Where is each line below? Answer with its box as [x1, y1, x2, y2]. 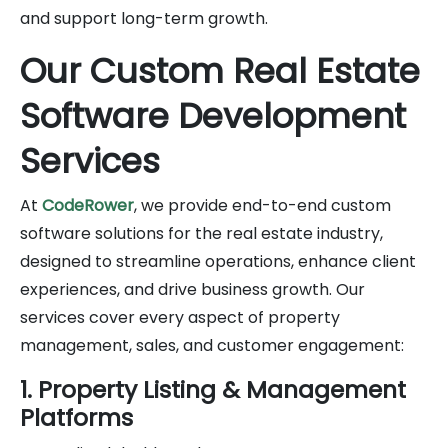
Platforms [20, 400, 133, 434]
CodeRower [42, 193, 134, 217]
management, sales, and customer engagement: [20, 333, 404, 357]
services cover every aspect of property [20, 305, 340, 329]
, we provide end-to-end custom [134, 193, 391, 217]
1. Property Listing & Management [20, 372, 406, 406]
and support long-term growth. [20, 6, 268, 30]
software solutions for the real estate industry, [20, 221, 383, 245]
